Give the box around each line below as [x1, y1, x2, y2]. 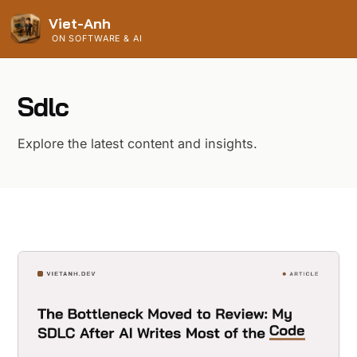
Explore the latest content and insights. [17, 135, 257, 151]
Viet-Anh [49, 14, 112, 33]
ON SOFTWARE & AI [51, 33, 143, 44]
